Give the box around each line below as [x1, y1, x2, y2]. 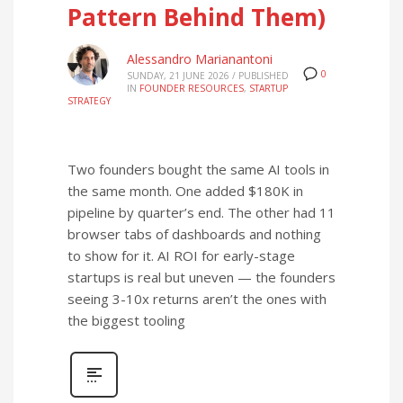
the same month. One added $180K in [67, 181, 303, 200]
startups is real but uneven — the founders [67, 267, 336, 286]
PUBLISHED [238, 68, 289, 82]
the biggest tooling [67, 310, 185, 329]
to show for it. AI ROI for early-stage [67, 246, 295, 264]
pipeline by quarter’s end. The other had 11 [67, 202, 336, 221]
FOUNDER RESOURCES [139, 81, 244, 94]
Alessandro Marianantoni [127, 49, 273, 67]
